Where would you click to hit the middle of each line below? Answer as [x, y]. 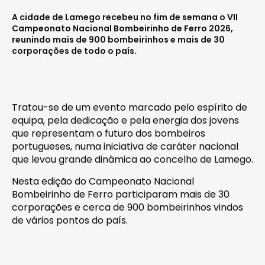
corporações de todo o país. [74, 51]
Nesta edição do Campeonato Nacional [103, 181]
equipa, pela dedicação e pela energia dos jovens [125, 120]
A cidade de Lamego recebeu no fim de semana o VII [125, 17]
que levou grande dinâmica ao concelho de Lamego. [132, 159]
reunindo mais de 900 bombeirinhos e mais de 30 [118, 39]
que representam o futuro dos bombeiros [109, 133]
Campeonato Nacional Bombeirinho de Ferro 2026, [122, 28]
